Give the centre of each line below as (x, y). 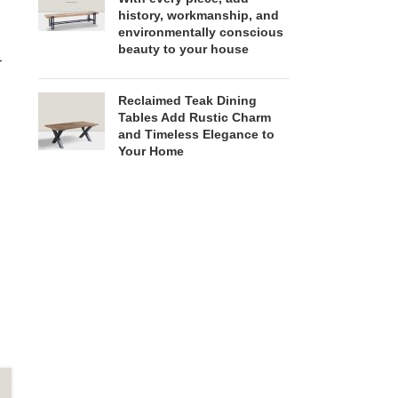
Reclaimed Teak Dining (187, 101)
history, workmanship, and (198, 16)
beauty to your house (183, 49)
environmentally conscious (200, 32)
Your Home (151, 151)
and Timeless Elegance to (196, 135)
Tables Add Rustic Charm (194, 118)
